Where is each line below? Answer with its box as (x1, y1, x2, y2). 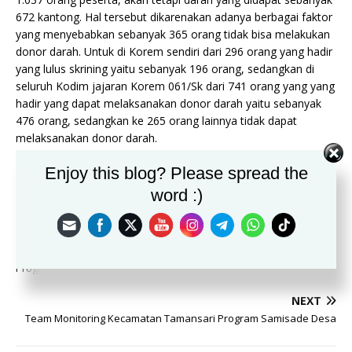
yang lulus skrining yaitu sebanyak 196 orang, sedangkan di (16, 61, 314, 77)
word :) (150, 185, 203, 205)
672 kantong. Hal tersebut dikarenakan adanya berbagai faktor (16, 9, 332, 25)
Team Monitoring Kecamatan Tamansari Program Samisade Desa (25, 311, 336, 326)
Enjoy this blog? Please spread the (45, 163, 308, 183)
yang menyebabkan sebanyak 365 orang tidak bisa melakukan (16, 27, 330, 42)
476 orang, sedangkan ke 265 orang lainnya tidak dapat (16, 113, 297, 129)
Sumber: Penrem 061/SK (16, 163, 140, 179)
